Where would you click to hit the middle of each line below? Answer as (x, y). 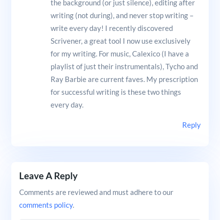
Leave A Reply (48, 175)
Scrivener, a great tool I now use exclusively (120, 41)
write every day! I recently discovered (111, 28)
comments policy (46, 205)
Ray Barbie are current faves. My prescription (124, 79)
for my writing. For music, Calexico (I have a (120, 53)
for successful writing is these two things (116, 92)
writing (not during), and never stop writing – (122, 15)
